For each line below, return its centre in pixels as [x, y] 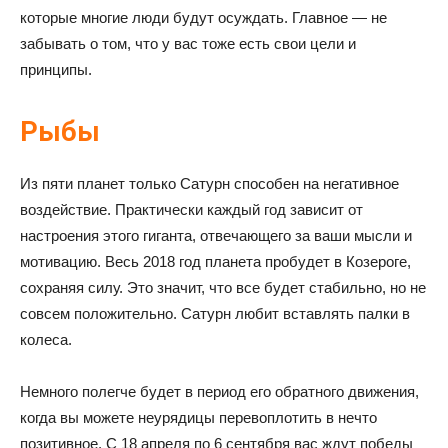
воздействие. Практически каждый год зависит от [191, 209]
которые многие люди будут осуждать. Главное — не [203, 17]
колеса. [46, 339]
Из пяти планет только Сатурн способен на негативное [209, 183]
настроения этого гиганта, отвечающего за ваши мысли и [216, 235]
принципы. [56, 69]
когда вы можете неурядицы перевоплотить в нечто [198, 417]
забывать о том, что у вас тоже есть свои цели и [188, 43]
